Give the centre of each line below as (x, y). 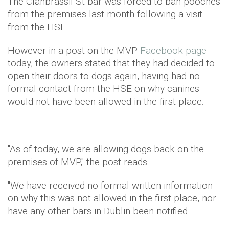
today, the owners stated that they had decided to (111, 63)
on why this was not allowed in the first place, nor (112, 198)
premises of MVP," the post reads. (80, 162)
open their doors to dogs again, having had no (104, 76)
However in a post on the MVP (74, 50)
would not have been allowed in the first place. (106, 101)
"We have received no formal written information (110, 185)
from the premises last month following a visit (105, 14)
